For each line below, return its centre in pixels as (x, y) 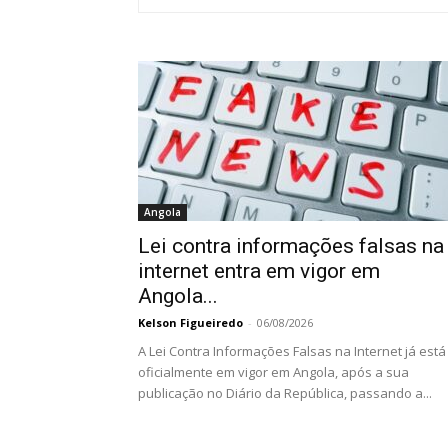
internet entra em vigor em (259, 271)
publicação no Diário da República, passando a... (285, 393)
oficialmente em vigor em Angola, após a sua (273, 372)
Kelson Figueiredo (190, 322)
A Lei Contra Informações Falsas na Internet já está (292, 351)
